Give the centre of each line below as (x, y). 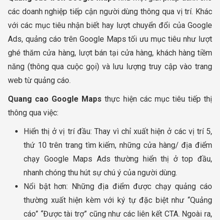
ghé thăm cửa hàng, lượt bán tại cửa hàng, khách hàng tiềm (110, 53)
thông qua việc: (33, 112)
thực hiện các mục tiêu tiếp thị (157, 99)
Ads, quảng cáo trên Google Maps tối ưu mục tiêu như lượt (110, 39)
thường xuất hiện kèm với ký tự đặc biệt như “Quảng (118, 200)
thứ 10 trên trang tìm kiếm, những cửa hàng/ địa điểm (118, 145)
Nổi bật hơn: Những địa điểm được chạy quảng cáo (118, 186)
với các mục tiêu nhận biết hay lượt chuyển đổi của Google (110, 25)
